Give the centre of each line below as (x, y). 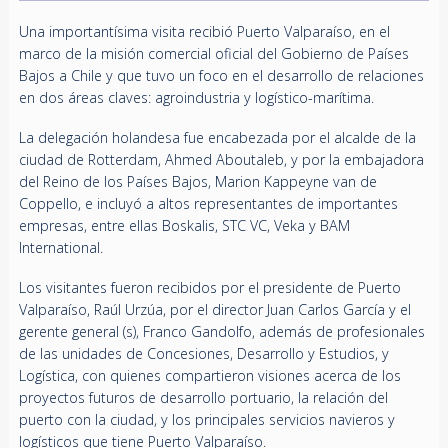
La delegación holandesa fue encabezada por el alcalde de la (217, 138)
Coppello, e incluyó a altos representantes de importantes (208, 204)
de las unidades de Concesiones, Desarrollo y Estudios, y (203, 354)
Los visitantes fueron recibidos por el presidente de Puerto (209, 288)
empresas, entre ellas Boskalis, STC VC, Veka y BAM (184, 226)
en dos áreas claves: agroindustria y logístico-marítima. (196, 98)
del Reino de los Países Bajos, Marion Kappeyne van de (197, 182)
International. (60, 248)
